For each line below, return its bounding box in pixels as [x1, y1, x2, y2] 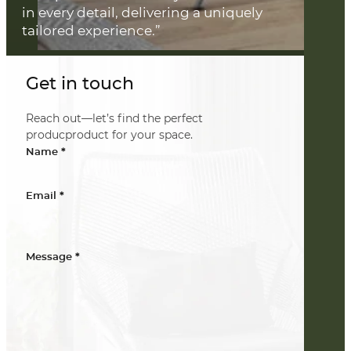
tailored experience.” [22, 24, 160, 38]
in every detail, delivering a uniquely [22, 5, 262, 20]
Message [26, 251, 72, 262]
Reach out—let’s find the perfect [26, 113, 203, 125]
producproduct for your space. [26, 129, 193, 141]
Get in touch [26, 74, 134, 92]
